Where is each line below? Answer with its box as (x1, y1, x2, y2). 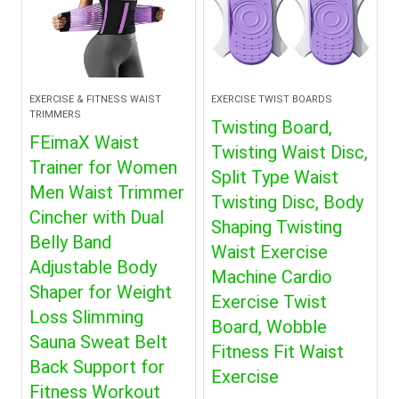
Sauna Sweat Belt (29, 331, 168, 353)
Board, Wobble (211, 316, 328, 338)
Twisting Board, (211, 117, 333, 138)
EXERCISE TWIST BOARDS (211, 94, 333, 105)
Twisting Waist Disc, (211, 142, 369, 163)
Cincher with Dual (29, 207, 165, 228)
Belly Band (29, 232, 112, 253)
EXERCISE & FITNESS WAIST (29, 94, 162, 105)
